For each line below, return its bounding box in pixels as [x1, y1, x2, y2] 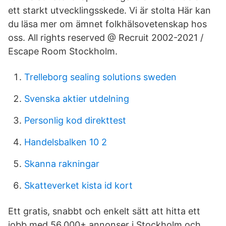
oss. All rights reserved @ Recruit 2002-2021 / [8, 32, 203, 43]
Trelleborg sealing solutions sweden [24, 72, 177, 82]
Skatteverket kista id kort [24, 180, 133, 191]
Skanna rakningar [24, 158, 99, 169]
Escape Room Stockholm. [8, 46, 118, 56]
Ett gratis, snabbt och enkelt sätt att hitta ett [8, 206, 200, 216]
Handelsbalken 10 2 [24, 137, 107, 147]
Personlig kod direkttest [24, 115, 126, 126]
